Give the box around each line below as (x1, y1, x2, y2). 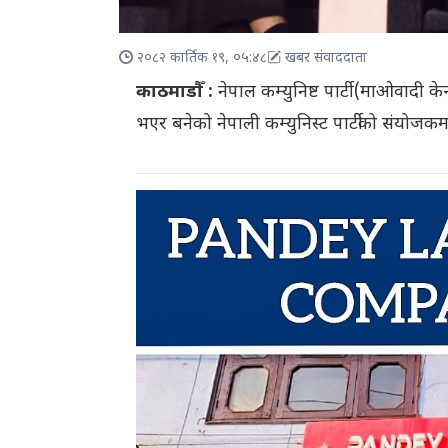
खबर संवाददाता (285, 49, 368, 69)
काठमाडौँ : (135, 81, 218, 105)
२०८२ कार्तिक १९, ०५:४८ (137, 49, 268, 69)
